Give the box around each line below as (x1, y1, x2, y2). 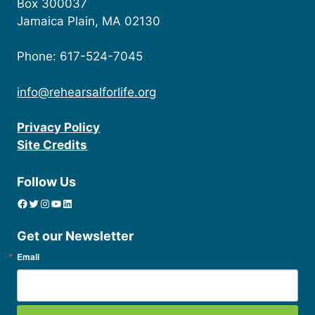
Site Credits (17, 138, 88, 153)
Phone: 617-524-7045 (17, 49, 147, 64)
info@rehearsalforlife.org (17, 84, 157, 99)
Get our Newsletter (17, 228, 134, 243)
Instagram (39, 195, 50, 210)
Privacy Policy (17, 120, 101, 135)
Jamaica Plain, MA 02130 (17, 13, 161, 28)
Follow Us (17, 174, 77, 189)
